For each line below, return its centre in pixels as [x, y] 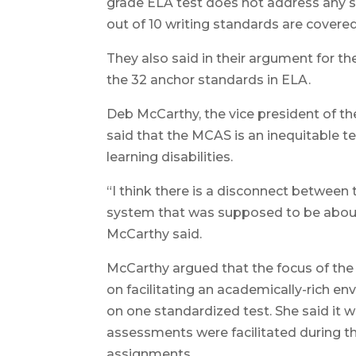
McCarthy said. [155, 234]
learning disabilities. [170, 157]
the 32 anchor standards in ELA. [209, 79]
